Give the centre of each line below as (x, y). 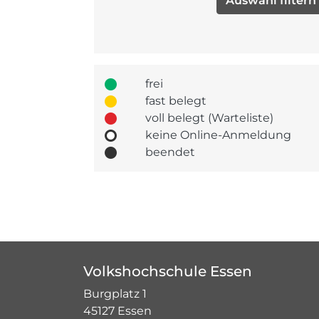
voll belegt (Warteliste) (209, 118)
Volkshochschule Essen (168, 271)
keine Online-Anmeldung (218, 135)
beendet (170, 152)
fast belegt (176, 101)
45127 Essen (117, 311)
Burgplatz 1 (115, 294)
